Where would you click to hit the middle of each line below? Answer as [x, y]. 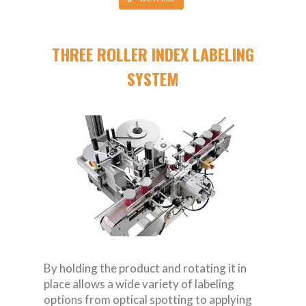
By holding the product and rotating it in [145, 268]
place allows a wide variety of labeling [139, 284]
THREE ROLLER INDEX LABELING [153, 54]
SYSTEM [153, 79]
